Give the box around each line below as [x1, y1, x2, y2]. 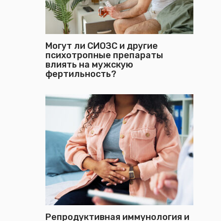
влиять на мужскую [45, 59, 133, 70]
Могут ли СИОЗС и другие [45, 40, 158, 51]
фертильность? [45, 69, 118, 79]
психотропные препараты [45, 50, 163, 61]
